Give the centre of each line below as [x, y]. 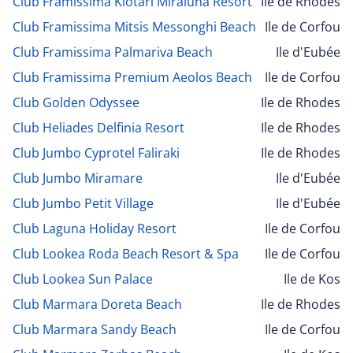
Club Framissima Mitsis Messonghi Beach [134, 26]
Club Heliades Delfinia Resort [98, 127]
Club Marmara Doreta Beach [97, 304]
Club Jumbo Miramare [78, 178]
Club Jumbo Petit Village [83, 203]
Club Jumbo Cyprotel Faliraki [96, 152]
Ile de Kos [312, 279]
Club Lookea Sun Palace [83, 279]
